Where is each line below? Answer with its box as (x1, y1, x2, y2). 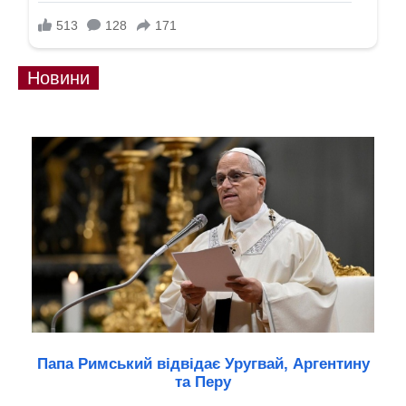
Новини (27, 68, 90, 89)
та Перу (175, 373, 231, 391)
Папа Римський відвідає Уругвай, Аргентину (36, 355, 370, 373)
